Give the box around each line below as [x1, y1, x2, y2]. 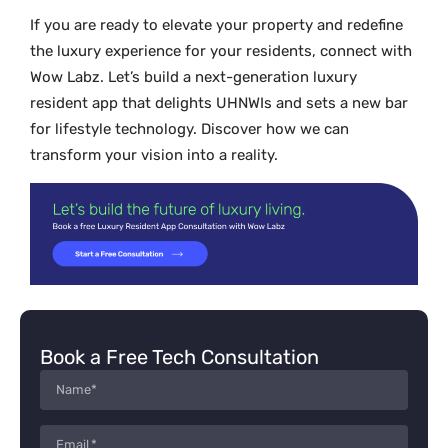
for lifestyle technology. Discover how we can [30, 120, 349, 139]
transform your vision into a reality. [30, 146, 278, 165]
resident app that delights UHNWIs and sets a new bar [30, 94, 408, 113]
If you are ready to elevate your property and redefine [30, 16, 403, 35]
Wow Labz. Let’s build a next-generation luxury [30, 68, 357, 87]
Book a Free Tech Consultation [40, 344, 319, 369]
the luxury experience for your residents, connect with [30, 42, 412, 61]
